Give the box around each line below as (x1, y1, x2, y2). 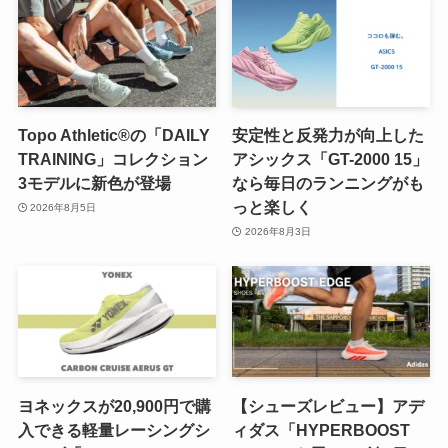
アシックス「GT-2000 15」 (232, 150, 429, 169)
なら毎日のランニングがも (232, 174, 425, 193)
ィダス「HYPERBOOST (232, 420, 411, 439)
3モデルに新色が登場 (17, 174, 171, 193)
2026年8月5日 (30, 201, 97, 213)
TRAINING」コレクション (17, 150, 208, 169)
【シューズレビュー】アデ (232, 396, 425, 415)
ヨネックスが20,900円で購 (17, 396, 211, 415)
